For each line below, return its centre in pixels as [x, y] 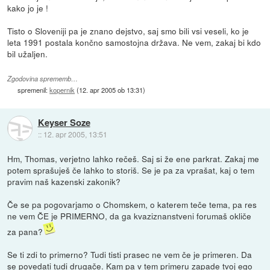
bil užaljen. [28, 53]
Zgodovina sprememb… [43, 78]
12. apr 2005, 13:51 [75, 134]
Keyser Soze [64, 123]
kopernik [62, 89]
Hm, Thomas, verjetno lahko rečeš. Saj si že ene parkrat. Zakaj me [133, 158]
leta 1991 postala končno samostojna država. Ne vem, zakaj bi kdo [134, 42]
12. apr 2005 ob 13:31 [111, 89]
